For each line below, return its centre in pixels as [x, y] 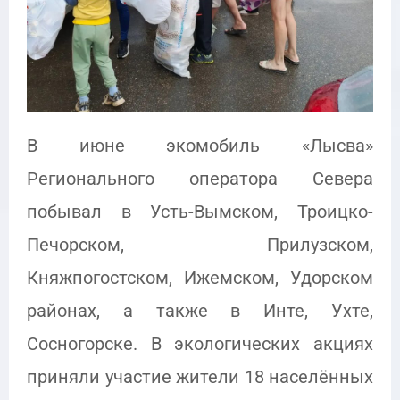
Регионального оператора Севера [200, 179]
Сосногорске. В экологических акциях [200, 344]
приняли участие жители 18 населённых [200, 377]
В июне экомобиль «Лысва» [200, 146]
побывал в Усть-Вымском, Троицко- [200, 212]
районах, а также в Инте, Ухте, [200, 311]
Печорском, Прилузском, [200, 245]
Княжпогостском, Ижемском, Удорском [200, 278]
